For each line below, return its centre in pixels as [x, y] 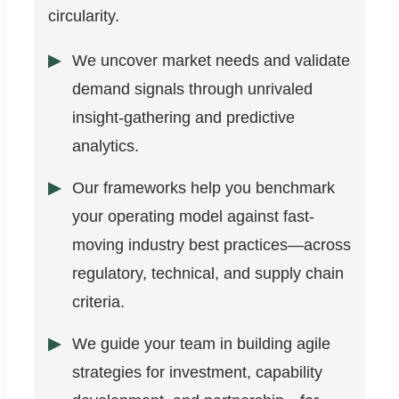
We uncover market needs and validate [211, 61]
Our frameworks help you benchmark [204, 188]
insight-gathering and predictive [183, 118]
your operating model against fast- [193, 217]
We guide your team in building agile [201, 344]
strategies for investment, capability [197, 373]
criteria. [98, 302]
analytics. [106, 147]
